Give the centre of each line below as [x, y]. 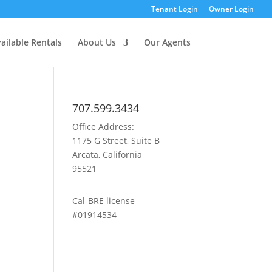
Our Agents [167, 42]
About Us [97, 42]
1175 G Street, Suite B [116, 141]
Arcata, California [107, 155]
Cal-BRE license [104, 201]
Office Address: [104, 127]
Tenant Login [175, 9]
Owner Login [231, 9]
